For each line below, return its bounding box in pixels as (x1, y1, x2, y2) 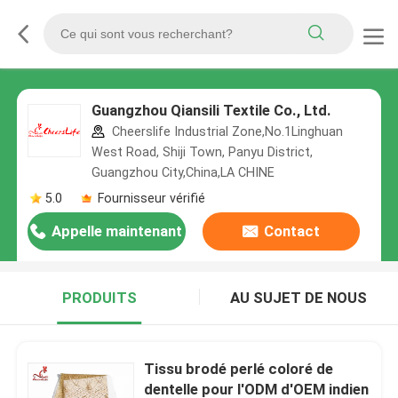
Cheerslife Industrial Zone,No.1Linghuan (107, 124, 343, 139)
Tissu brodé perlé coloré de (144, 359, 334, 378)
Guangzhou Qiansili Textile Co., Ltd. (91, 101, 331, 120)
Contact (263, 222, 320, 241)
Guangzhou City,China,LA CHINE (91, 165, 275, 180)
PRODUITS (61, 289, 137, 307)
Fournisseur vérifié (97, 190, 205, 205)
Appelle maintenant (52, 222, 183, 241)
